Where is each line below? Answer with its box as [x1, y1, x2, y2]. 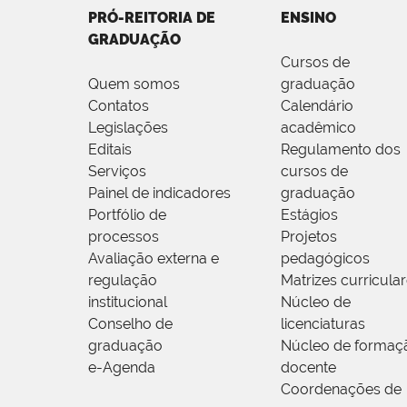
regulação [88, 272, 157, 290]
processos [88, 228, 159, 246]
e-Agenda [88, 359, 155, 377]
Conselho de [88, 315, 173, 333]
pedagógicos [281, 250, 371, 268]
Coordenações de [281, 381, 402, 399]
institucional [88, 293, 167, 312]
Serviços [88, 163, 146, 181]
